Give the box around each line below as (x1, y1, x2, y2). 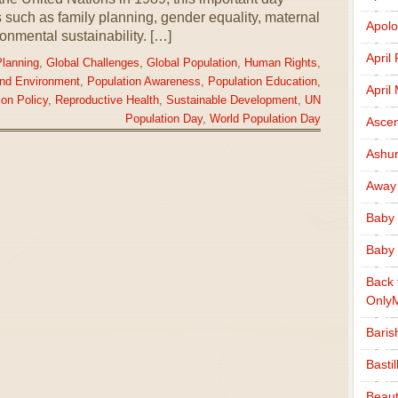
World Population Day (209, 113, 321, 126)
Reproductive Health (54, 94, 159, 107)
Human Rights (243, 57, 317, 70)
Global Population (146, 57, 237, 70)
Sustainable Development (165, 94, 298, 107)
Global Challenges (45, 57, 139, 70)
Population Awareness (86, 76, 201, 89)
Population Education (207, 76, 317, 89)
